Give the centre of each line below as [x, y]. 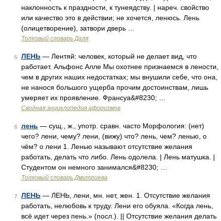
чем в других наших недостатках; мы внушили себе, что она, [119, 77]
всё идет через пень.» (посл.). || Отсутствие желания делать [119, 216]
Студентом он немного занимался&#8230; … [94, 167]
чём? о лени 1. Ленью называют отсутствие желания [107, 147]
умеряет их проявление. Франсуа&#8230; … [93, 98]
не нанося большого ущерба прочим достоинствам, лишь [115, 87]
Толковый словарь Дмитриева [64, 178]
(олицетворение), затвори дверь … [78, 28]
